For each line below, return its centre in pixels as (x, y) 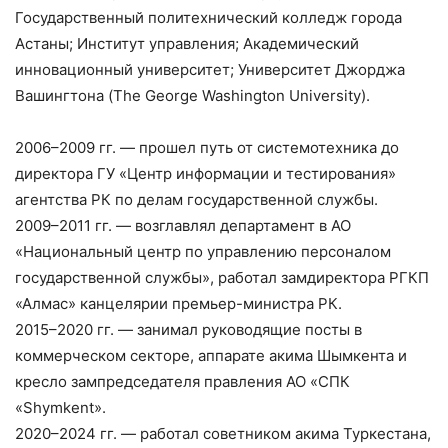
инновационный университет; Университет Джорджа (210, 70)
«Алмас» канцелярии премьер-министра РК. (178, 304)
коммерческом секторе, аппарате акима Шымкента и (211, 356)
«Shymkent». (60, 408)
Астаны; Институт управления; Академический (187, 44)
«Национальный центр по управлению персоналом (203, 252)
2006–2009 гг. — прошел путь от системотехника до (207, 148)
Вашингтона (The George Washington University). (192, 96)
